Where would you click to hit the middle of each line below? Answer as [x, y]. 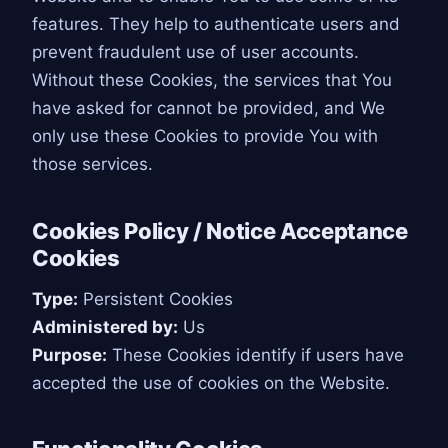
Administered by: [105, 326]
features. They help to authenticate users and [216, 24]
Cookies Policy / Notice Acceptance [220, 230]
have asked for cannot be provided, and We [208, 108]
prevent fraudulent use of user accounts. [195, 52]
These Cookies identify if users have [255, 354]
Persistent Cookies [155, 298]
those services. [92, 164]
